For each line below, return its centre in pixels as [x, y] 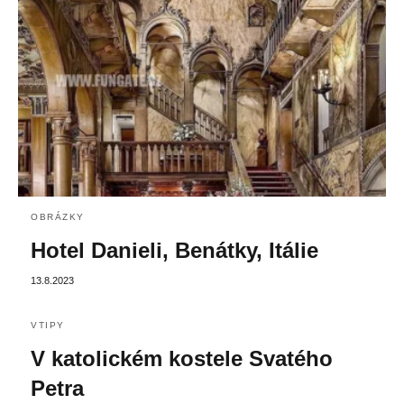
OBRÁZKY [58, 217]
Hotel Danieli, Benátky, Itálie [174, 251]
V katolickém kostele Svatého [182, 359]
